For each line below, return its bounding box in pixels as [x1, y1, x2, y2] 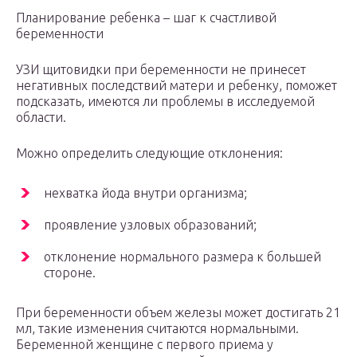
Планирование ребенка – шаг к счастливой [16, 10, 277, 25]
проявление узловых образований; [44, 218, 257, 233]
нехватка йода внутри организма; [44, 186, 247, 201]
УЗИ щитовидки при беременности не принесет [16, 62, 306, 77]
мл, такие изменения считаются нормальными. [16, 321, 299, 336]
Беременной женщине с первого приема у [16, 337, 273, 352]
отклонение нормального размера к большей [44, 249, 321, 265]
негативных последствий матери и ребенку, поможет [16, 78, 337, 93]
